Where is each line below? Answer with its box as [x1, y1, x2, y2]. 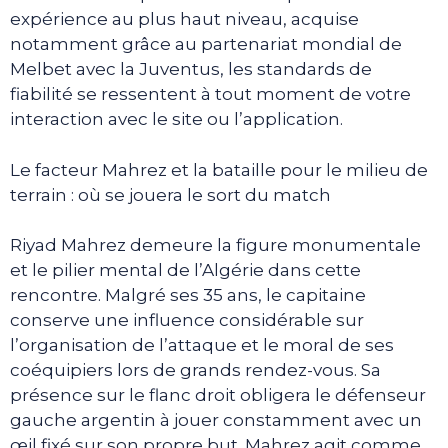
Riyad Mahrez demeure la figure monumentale [10, 235, 421, 256]
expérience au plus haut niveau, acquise [10, 9, 359, 30]
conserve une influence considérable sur [10, 310, 364, 331]
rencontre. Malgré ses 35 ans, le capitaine [10, 285, 366, 306]
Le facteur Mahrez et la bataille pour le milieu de [10, 159, 428, 180]
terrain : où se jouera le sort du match [10, 184, 331, 205]
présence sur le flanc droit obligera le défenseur [10, 385, 426, 406]
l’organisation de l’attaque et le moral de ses [10, 335, 394, 356]
